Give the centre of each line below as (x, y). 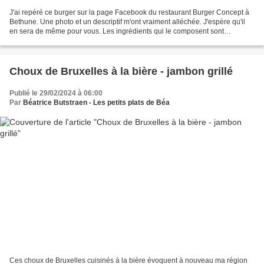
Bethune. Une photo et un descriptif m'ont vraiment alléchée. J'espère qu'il (127, 22)
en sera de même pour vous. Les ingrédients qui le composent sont (117, 32)
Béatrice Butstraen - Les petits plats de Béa (96, 103)
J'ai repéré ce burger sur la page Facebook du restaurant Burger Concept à (129, 13)
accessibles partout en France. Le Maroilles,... (82, 41)
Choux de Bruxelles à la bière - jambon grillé (121, 72)
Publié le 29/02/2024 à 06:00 (56, 93)
